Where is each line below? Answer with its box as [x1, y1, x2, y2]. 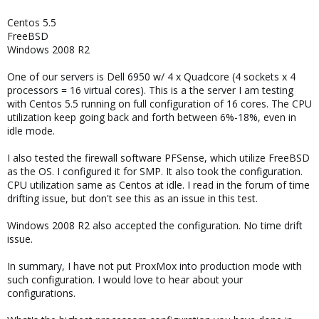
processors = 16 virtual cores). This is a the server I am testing [7, 83, 293, 97]
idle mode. [7, 124, 55, 137]
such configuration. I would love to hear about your [7, 273, 243, 286]
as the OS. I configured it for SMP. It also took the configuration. [7, 164, 303, 178]
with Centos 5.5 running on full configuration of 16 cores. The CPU [7, 97, 312, 110]
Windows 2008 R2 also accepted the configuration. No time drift [7, 219, 303, 232]
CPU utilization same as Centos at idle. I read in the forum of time [7, 178, 310, 192]
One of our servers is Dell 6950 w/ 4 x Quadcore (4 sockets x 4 [7, 70, 296, 83]
